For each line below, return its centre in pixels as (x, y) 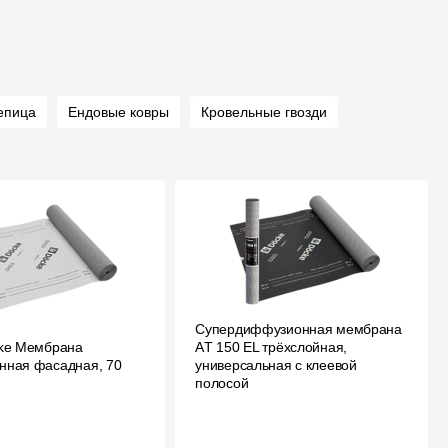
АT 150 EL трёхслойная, (271, 346)
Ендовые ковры (118, 111)
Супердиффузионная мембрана (298, 328)
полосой (222, 382)
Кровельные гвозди (264, 111)
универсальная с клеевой (276, 364)
